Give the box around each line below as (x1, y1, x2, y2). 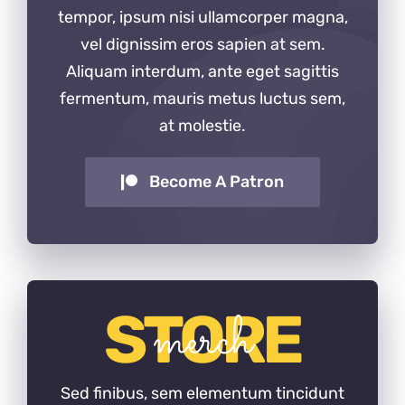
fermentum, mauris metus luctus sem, (60, 89, 345, 109)
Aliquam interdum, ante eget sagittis (66, 61, 339, 82)
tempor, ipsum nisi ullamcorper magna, (57, 7, 348, 28)
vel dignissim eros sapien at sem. (80, 34, 325, 55)
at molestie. (159, 116, 246, 137)
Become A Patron (148, 172, 284, 193)
